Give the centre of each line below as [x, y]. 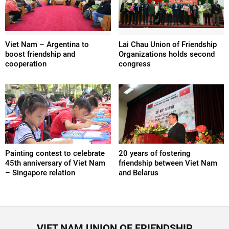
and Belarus [138, 173]
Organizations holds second [166, 54]
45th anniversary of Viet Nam [55, 163]
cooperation [26, 64]
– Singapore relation [40, 173]
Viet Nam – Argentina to [47, 44]
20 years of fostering [154, 153]
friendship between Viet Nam [168, 163]
